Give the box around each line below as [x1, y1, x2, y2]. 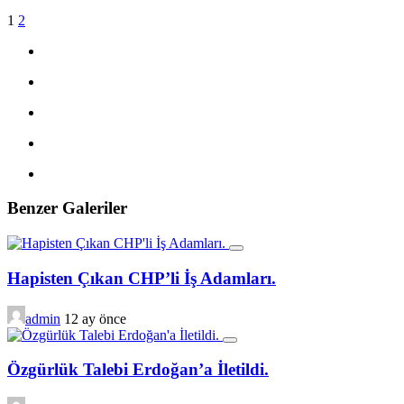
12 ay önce [64, 310, 126, 326]
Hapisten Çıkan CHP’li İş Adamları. [7, 268, 276, 288]
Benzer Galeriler [7, 198, 127, 218]
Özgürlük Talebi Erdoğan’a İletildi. [7, 360, 269, 380]
